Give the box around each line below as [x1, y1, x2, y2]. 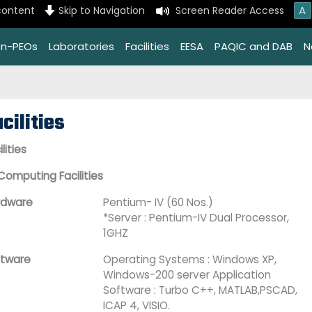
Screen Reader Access [175, 3, 284, 18]
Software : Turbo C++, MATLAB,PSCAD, [103, 283, 297, 297]
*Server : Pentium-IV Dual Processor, [103, 210, 289, 225]
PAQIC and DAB [214, 39, 292, 54]
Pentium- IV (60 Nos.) [103, 195, 213, 210]
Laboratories [49, 39, 114, 54]
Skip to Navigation [58, 3, 145, 18]
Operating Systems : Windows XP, [103, 252, 276, 267]
